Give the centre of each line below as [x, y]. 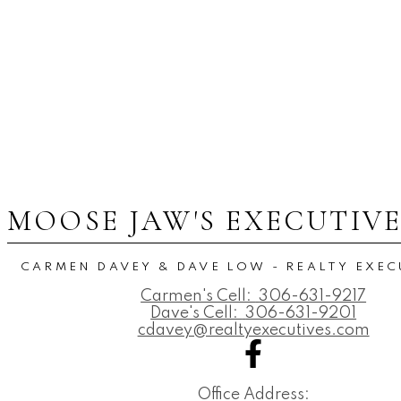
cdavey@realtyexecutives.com [253, 330]
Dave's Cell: [196, 313]
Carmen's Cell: [198, 296]
